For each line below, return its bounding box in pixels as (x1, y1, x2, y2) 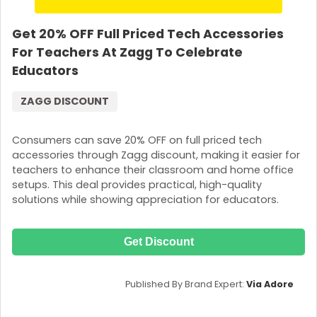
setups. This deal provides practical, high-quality (12, 178, 262, 192)
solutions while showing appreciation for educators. (12, 192, 279, 207)
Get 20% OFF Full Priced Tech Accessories (12, 25, 284, 42)
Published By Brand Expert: (125, 278, 246, 291)
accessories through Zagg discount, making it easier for (12, 148, 300, 163)
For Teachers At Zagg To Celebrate (12, 43, 243, 61)
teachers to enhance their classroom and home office (12, 163, 294, 178)
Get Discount (123, 236, 194, 248)
